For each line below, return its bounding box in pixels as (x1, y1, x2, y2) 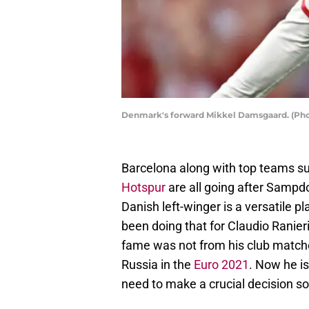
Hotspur (121, 180, 166, 195)
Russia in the (121, 257, 194, 272)
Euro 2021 (194, 257, 249, 272)
